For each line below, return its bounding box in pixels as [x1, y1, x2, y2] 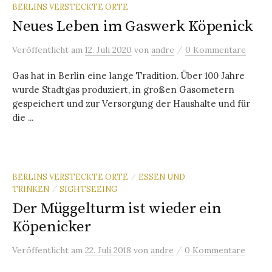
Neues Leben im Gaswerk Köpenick [12, 17, 254, 36]
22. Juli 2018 [85, 245, 131, 256]
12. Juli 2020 [85, 44, 132, 56]
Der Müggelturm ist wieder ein [12, 199, 222, 219]
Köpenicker [12, 217, 91, 237]
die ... [12, 112, 33, 124]
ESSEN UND [138, 172, 185, 182]
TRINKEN [12, 184, 49, 194]
